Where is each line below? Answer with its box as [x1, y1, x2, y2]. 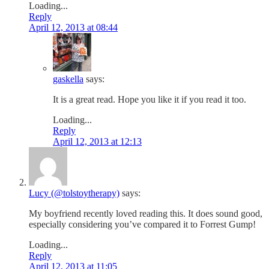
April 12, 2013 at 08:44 [29, 22, 118, 32]
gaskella [53, 73, 83, 84]
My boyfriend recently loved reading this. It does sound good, [29, 208, 262, 219]
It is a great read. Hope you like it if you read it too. [53, 94, 246, 104]
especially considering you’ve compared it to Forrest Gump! [29, 219, 256, 229]
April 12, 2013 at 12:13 [53, 136, 142, 147]
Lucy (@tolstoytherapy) [29, 187, 119, 198]
